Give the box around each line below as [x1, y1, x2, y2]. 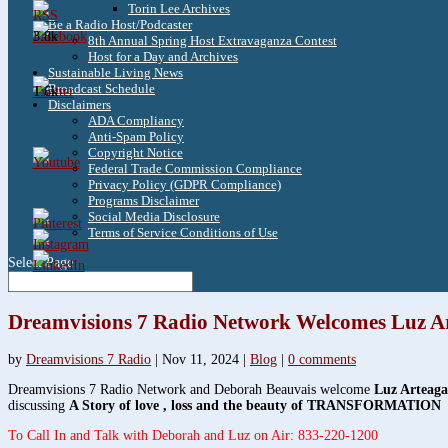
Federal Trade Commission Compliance [88, 161, 302, 177]
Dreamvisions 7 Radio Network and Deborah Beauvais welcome [8, 382, 374, 398]
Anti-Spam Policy [88, 129, 184, 145]
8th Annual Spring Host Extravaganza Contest [88, 33, 337, 49]
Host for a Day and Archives [88, 49, 238, 65]
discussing [8, 398, 69, 414]
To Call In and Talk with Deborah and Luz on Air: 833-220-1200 [8, 428, 378, 444]
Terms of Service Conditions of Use [88, 225, 278, 241]
